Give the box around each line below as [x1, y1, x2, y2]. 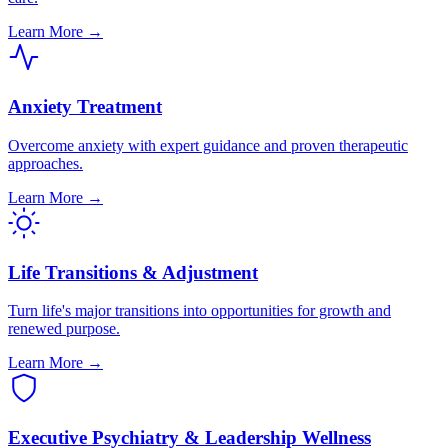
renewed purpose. [8, 320, 120, 338]
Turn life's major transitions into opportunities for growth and [8, 302, 391, 320]
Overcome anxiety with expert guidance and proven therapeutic [8, 136, 408, 154]
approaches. [8, 154, 83, 172]
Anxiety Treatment [8, 96, 162, 118]
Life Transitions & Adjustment [8, 261, 258, 283]
